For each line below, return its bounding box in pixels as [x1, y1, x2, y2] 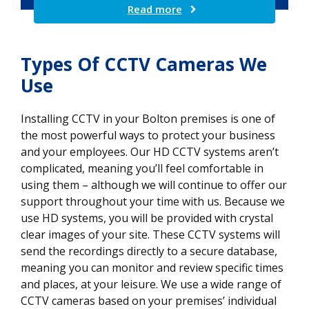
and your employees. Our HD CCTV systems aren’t [21, 143, 279, 159]
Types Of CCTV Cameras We [21, 51, 267, 77]
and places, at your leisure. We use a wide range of [21, 276, 281, 292]
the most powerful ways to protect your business [21, 127, 275, 143]
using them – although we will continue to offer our [21, 177, 287, 192]
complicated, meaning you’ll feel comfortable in [21, 160, 263, 176]
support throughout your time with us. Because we [21, 193, 285, 209]
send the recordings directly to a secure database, [21, 243, 277, 259]
